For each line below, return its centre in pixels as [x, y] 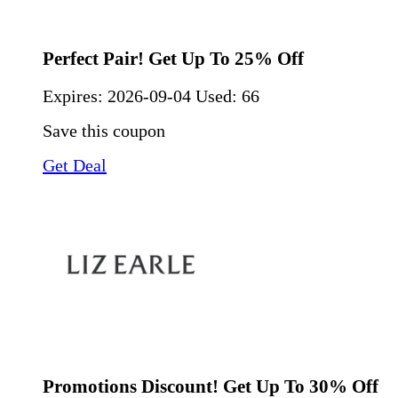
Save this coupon [104, 131]
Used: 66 [227, 96]
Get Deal [75, 166]
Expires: [75, 96]
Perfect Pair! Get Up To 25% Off [173, 58]
